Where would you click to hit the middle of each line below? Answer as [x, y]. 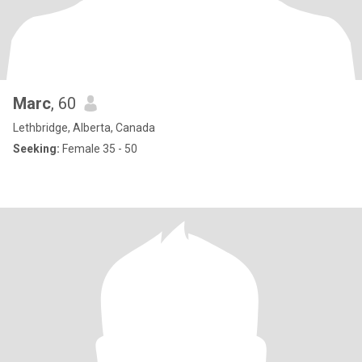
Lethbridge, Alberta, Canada [84, 128]
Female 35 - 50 [99, 149]
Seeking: [36, 149]
